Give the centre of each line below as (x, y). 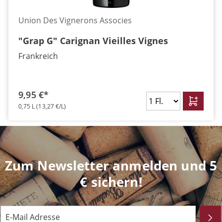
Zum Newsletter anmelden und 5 (111, 166)
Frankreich (38, 56)
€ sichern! (111, 182)
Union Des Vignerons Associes (75, 20)
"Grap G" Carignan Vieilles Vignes (93, 41)
